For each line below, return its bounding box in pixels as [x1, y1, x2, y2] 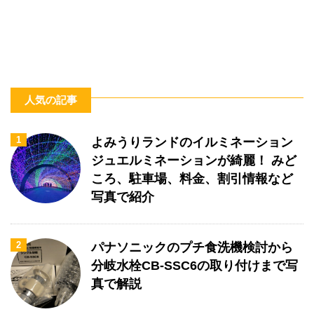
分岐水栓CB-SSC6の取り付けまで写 [91, 258, 298, 273]
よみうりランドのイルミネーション [91, 135, 293, 149]
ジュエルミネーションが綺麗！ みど [91, 153, 296, 168]
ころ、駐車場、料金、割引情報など [91, 171, 293, 186]
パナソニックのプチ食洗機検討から [91, 240, 293, 254]
